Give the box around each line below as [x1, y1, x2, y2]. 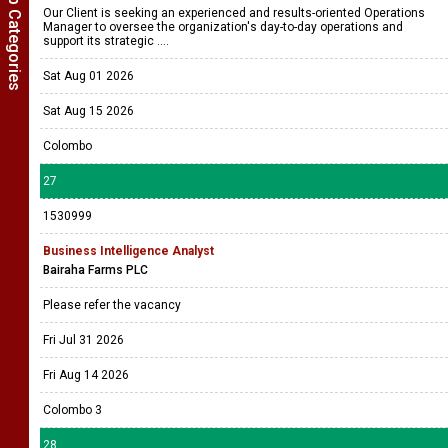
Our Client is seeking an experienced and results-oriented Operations [43, 6, 425, 20]
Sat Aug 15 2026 [43, 104, 134, 118]
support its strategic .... [43, 34, 172, 48]
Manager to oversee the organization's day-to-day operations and [43, 20, 403, 34]
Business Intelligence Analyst [43, 244, 214, 258]
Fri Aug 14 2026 [43, 368, 129, 382]
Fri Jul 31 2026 [43, 333, 124, 347]
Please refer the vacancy [43, 298, 184, 312]
